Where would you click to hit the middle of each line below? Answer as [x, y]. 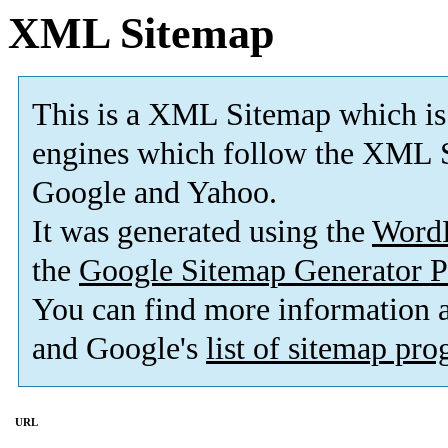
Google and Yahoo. [154, 193]
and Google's [119, 349]
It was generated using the [202, 232]
